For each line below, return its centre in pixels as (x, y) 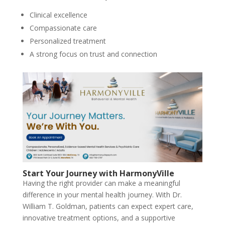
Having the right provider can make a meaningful (101, 183)
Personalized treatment (68, 41)
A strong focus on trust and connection (93, 54)
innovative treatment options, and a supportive (99, 217)
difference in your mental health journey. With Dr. (102, 194)
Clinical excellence (58, 15)
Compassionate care (63, 28)
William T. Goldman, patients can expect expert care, (108, 206)
